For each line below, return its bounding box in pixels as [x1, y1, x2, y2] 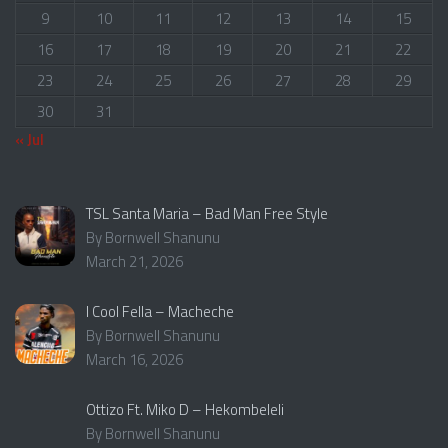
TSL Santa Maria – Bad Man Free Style [86, 201, 329, 225]
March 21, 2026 [86, 249, 184, 273]
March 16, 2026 [86, 347, 184, 371]
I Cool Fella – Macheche [86, 299, 235, 323]
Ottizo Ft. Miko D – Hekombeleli [86, 398, 285, 422]
